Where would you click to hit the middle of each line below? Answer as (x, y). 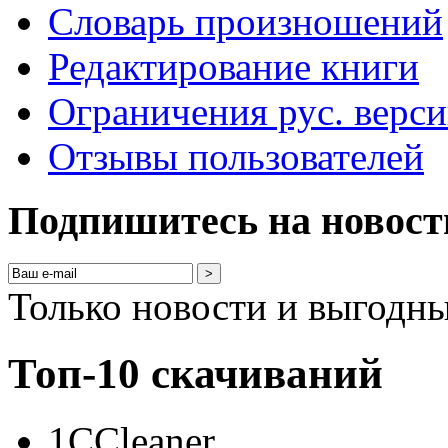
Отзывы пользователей (236, 156)
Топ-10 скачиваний (195, 373)
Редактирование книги (233, 66)
